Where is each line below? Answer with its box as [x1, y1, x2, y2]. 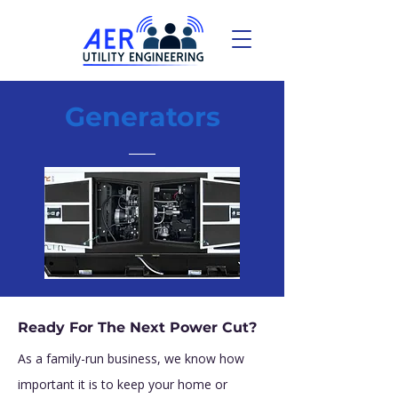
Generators [64, 100, 220, 133]
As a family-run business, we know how [18, 350, 244, 367]
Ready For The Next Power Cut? [18, 319, 257, 336]
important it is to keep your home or [18, 376, 227, 393]
